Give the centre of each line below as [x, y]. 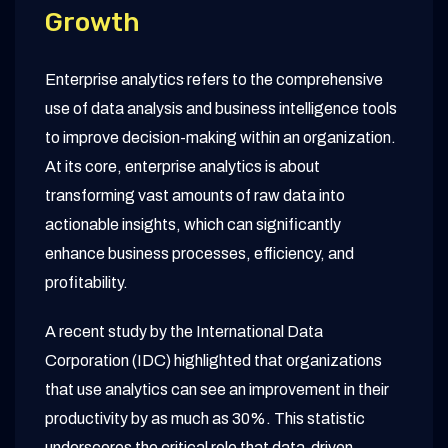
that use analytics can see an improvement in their [217, 390]
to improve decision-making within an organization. [220, 138]
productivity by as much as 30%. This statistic [205, 419]
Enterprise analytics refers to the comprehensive [214, 80]
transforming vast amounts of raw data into [195, 196]
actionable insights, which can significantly [193, 225]
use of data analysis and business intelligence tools [221, 109]
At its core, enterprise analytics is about [182, 167]
